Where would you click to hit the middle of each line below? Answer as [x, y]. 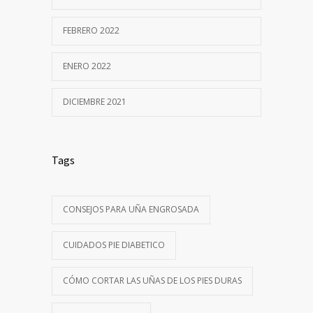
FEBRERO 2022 [91, 30]
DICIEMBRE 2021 [95, 101]
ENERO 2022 [87, 66]
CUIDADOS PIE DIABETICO [114, 245]
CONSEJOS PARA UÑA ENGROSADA [131, 209]
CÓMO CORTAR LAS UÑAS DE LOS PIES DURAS [152, 280]
